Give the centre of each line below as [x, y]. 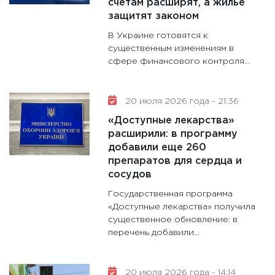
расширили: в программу [173, 134]
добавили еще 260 [157, 148]
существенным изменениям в [171, 49]
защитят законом [154, 17]
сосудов [130, 175]
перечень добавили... [154, 233]
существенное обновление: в [173, 220]
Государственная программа [171, 194]
